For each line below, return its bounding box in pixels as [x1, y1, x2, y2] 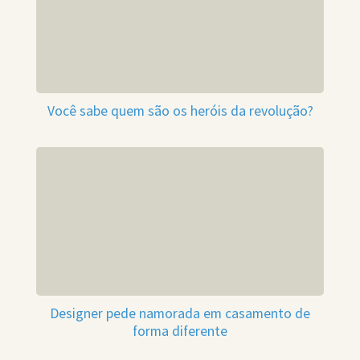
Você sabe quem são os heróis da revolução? [47, 102, 313, 121]
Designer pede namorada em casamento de [50, 305, 310, 323]
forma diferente [133, 322, 227, 341]
